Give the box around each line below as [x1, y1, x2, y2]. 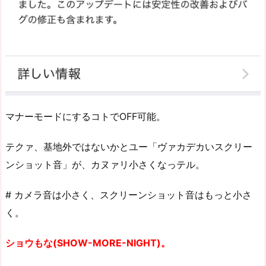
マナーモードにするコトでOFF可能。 [5, 110, 166, 123]
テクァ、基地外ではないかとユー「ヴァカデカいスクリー [5, 141, 252, 153]
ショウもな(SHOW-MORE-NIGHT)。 [5, 236, 170, 249]
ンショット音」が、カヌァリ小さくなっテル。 [5, 159, 205, 171]
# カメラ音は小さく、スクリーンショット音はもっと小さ [5, 189, 252, 201]
